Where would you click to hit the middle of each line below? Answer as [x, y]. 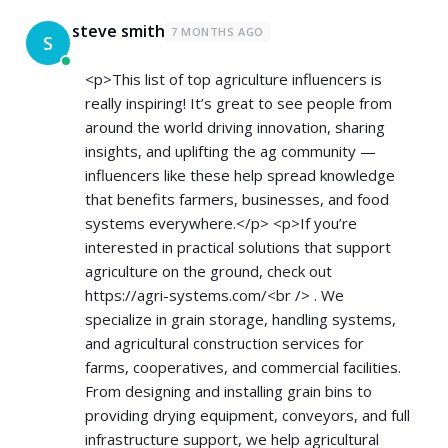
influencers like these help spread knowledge [240, 175]
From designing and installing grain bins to [228, 391]
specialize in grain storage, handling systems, [240, 319]
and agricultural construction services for [224, 343]
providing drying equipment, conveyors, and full [247, 415]
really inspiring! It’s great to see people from [238, 103]
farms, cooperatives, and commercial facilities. [243, 367]
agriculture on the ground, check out [208, 271]
